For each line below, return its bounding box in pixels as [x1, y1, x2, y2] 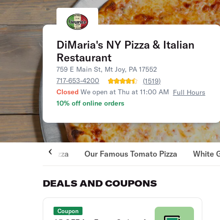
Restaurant [56, 51, 112, 64]
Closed [56, 87, 79, 96]
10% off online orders [56, 99, 125, 108]
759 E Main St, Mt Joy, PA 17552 [56, 65, 158, 74]
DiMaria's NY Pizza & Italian [56, 38, 195, 52]
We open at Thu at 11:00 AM [81, 87, 169, 96]
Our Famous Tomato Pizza [84, 149, 178, 159]
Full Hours [173, 87, 206, 97]
